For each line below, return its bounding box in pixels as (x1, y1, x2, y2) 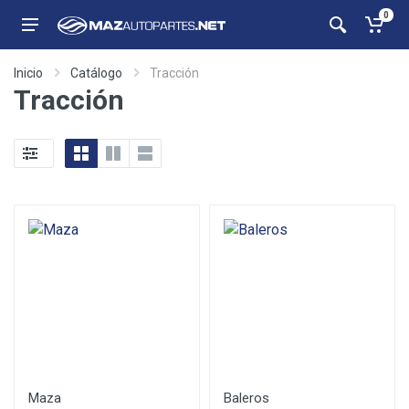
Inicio (14, 66, 43, 80)
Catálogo (70, 66, 122, 80)
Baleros (224, 390, 269, 406)
